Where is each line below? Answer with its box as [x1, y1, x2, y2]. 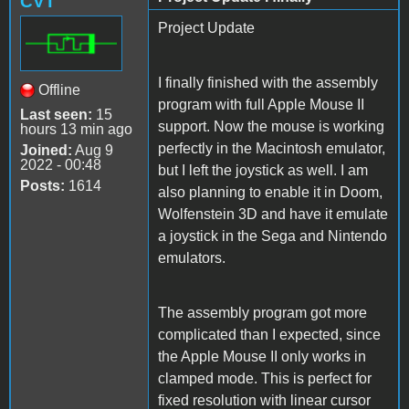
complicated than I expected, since [158, 326, 381, 342]
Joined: [20, 142, 72, 158]
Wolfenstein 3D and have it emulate [158, 205, 388, 222]
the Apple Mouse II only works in [158, 348, 366, 364]
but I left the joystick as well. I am [158, 162, 368, 178]
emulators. [158, 249, 225, 266]
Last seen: [20, 106, 92, 122]
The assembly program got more [158, 304, 367, 320]
